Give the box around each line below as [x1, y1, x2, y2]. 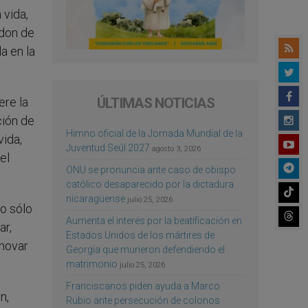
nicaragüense [66, 192, 125, 204]
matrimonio [66, 258, 118, 269]
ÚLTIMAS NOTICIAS [96, 94, 214, 111]
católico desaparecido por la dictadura [66, 178, 234, 190]
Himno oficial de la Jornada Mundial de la [66, 127, 243, 139]
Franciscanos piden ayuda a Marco [66, 280, 220, 291]
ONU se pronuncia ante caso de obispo [66, 164, 236, 175]
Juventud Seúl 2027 [66, 142, 150, 153]
